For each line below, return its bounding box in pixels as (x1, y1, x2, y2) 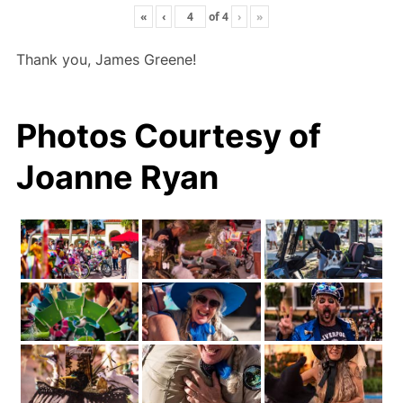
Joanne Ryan (15, 157, 219, 197)
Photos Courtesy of (15, 115, 321, 156)
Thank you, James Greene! (15, 50, 196, 69)
